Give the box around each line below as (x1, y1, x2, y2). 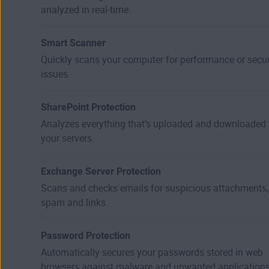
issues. (41, 68, 70, 80)
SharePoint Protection (41, 101, 136, 113)
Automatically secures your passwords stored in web (41, 246, 263, 258)
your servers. (41, 132, 94, 144)
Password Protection (41, 229, 130, 241)
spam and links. (41, 196, 108, 208)
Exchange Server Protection (41, 165, 161, 177)
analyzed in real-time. (41, 4, 131, 16)
